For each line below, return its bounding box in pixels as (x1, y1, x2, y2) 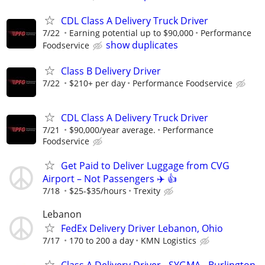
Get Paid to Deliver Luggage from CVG (61, 159, 230, 172)
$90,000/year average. (69, 124, 156, 135)
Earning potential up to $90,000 (69, 27, 193, 39)
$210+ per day (69, 77, 125, 89)
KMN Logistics (141, 235, 196, 247)
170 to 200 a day (69, 235, 134, 247)
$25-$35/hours (69, 185, 127, 196)
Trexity (134, 185, 160, 196)
